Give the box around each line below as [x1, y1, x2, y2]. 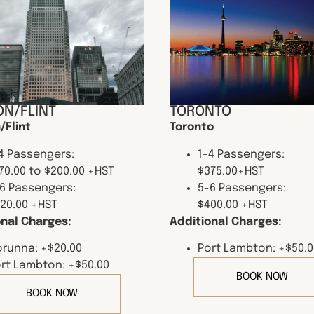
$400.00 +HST [198, 198, 268, 211]
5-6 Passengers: [198, 182, 286, 194]
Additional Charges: [170, 215, 282, 228]
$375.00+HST [198, 165, 264, 177]
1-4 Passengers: [198, 148, 285, 161]
